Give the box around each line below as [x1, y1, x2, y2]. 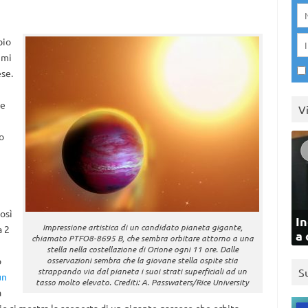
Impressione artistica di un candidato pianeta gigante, [42, 221, 243, 232]
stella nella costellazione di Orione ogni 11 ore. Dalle [46, 243, 239, 254]
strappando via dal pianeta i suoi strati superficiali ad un [38, 265, 247, 276]
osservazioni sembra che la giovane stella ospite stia [47, 254, 239, 265]
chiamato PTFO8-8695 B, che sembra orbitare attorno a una [31, 232, 254, 243]
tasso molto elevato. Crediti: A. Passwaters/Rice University [36, 276, 250, 287]
